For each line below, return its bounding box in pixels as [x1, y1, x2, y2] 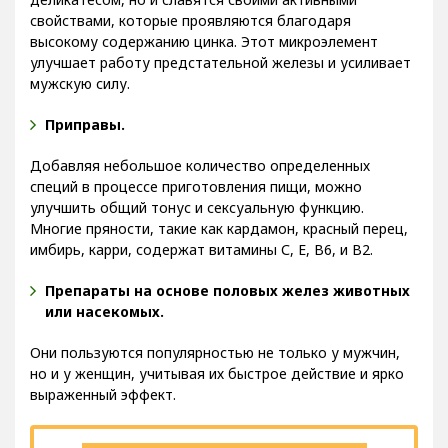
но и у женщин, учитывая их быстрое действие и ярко [30, 378, 404, 398]
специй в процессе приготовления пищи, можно [30, 191, 362, 211]
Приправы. [45, 129, 125, 149]
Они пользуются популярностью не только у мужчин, [30, 357, 400, 377]
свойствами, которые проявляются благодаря [30, 25, 351, 45]
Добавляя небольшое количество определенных [30, 170, 370, 190]
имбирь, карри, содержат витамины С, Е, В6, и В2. [30, 254, 373, 274]
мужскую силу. [30, 88, 130, 108]
